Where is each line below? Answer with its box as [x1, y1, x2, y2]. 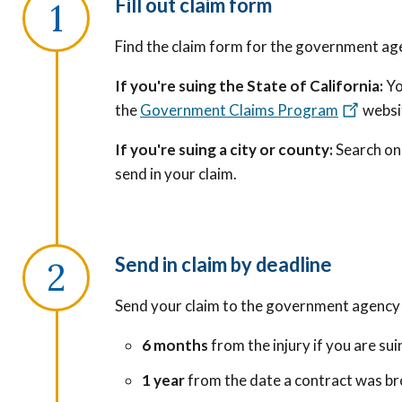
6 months [142, 335, 208, 354]
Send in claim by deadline [115, 251, 332, 276]
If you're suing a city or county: [115, 139, 336, 159]
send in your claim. [115, 163, 237, 183]
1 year [142, 370, 188, 389]
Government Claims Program [140, 100, 338, 119]
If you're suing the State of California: [115, 75, 386, 95]
